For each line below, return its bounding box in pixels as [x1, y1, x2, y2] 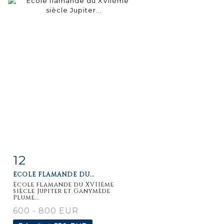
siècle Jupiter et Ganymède [13, 186, 110, 195]
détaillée [23, 175, 57, 184]
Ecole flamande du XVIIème [13, 180, 114, 188]
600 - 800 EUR [13, 205, 78, 215]
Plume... [13, 193, 39, 201]
